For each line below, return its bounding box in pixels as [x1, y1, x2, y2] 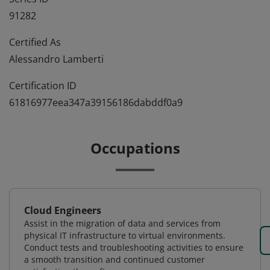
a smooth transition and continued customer [24, 254, 205, 265]
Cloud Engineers [24, 204, 101, 217]
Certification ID [9, 79, 77, 92]
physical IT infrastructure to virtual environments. [24, 230, 225, 241]
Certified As [9, 36, 61, 49]
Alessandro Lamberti [9, 52, 104, 66]
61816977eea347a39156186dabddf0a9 [9, 96, 183, 109]
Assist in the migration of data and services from [24, 218, 221, 229]
